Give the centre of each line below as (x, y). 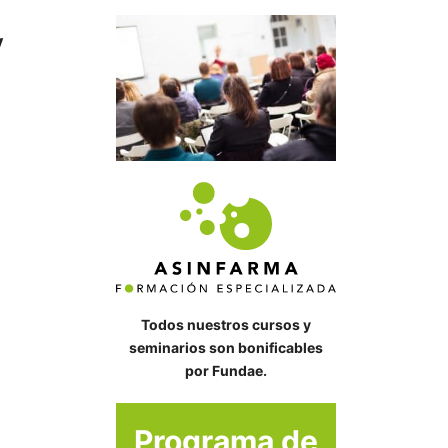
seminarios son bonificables (226, 347)
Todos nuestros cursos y (226, 324)
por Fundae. (226, 370)
